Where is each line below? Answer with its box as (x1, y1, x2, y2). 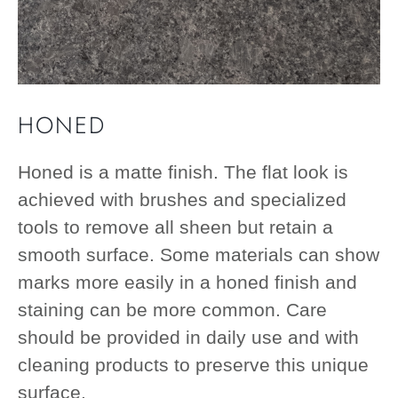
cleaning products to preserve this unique (18, 354, 369, 376)
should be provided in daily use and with (18, 327, 359, 348)
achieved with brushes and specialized (18, 189, 346, 211)
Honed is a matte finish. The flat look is (18, 162, 348, 183)
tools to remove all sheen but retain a (18, 217, 333, 238)
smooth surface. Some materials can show (18, 244, 379, 266)
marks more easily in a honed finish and (18, 272, 357, 293)
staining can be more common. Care (18, 299, 327, 321)
